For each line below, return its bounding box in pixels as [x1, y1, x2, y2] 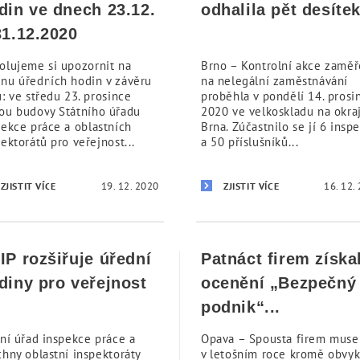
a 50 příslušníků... [201, 134, 299, 149]
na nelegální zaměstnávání [201, 73, 349, 88]
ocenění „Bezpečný [201, 274, 357, 292]
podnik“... [201, 298, 280, 316]
